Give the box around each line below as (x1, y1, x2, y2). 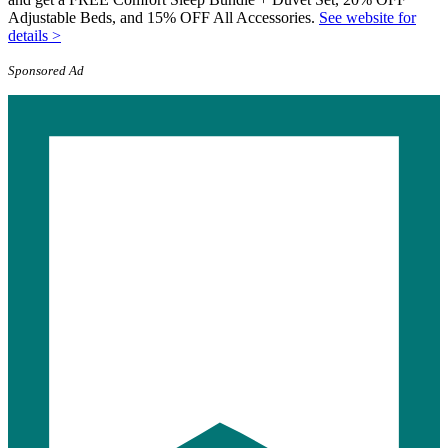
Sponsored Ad (8, 63, 84, 79)
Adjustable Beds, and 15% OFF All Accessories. (8, 9, 319, 27)
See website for (319, 9, 416, 27)
